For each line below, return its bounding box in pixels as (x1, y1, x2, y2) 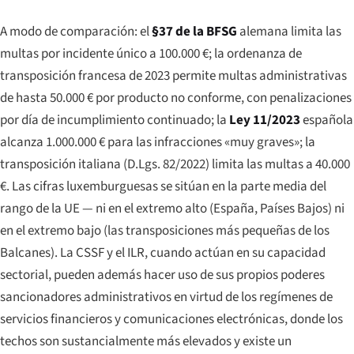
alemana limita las (237, 21, 341, 41)
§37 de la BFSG (152, 21, 237, 41)
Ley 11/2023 (229, 110, 300, 130)
